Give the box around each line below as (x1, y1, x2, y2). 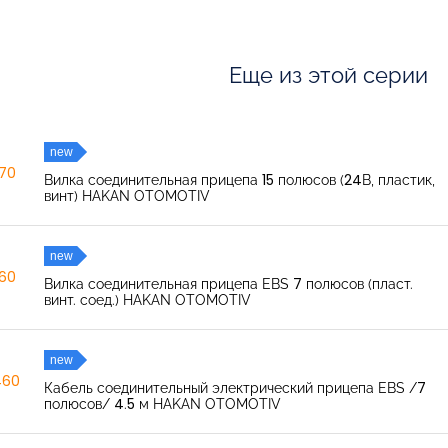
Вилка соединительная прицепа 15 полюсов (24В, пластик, (43, 172, 435, 188)
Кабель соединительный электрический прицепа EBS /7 (43, 380, 426, 396)
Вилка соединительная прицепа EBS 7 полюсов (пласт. (43, 276, 413, 292)
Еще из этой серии (228, 62, 428, 88)
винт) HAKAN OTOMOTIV (43, 188, 210, 204)
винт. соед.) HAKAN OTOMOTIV (43, 292, 251, 308)
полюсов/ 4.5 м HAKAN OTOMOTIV (43, 396, 281, 412)
